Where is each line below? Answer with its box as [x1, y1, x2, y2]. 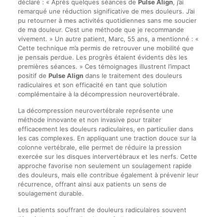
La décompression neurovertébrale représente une [17, 107, 173, 114]
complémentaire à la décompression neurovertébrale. [17, 90, 180, 98]
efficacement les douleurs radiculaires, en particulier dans [17, 125, 193, 133]
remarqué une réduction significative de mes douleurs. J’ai [17, 7, 195, 15]
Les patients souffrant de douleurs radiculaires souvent [17, 206, 186, 214]
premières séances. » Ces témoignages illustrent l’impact [17, 62, 190, 70]
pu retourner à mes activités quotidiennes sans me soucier [17, 16, 197, 24]
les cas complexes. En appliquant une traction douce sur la [17, 134, 196, 142]
